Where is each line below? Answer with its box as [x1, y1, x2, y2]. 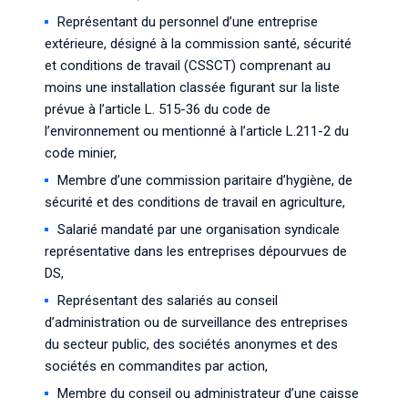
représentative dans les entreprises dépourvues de [45, 243, 347, 260]
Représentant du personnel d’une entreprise [57, 14, 318, 30]
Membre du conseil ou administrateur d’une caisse [57, 385, 359, 402]
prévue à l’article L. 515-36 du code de [45, 101, 270, 117]
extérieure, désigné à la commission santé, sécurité [45, 36, 352, 52]
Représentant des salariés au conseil [57, 292, 278, 309]
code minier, [45, 145, 117, 161]
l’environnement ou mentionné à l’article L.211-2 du [45, 123, 349, 139]
